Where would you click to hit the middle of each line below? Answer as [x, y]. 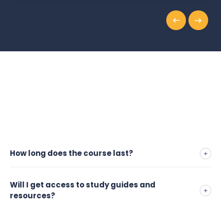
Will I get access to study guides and [83, 185]
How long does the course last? [72, 153]
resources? [33, 196]
